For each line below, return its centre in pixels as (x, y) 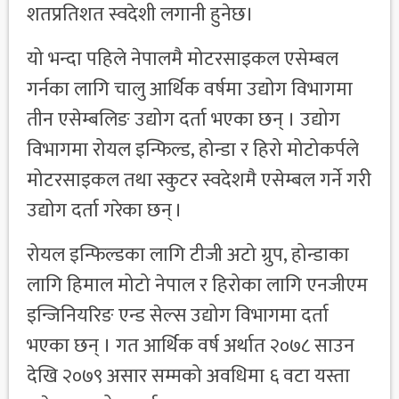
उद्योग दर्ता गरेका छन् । (105, 211)
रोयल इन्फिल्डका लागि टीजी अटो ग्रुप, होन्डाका (188, 256)
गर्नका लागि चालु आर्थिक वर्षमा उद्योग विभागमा (190, 90)
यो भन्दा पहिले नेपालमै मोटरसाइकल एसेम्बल (183, 60)
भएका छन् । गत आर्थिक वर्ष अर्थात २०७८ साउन (191, 346)
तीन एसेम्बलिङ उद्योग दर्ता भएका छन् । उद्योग (183, 120)
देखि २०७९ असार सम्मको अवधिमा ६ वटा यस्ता (188, 377)
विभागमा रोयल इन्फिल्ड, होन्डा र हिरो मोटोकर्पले (193, 151)
